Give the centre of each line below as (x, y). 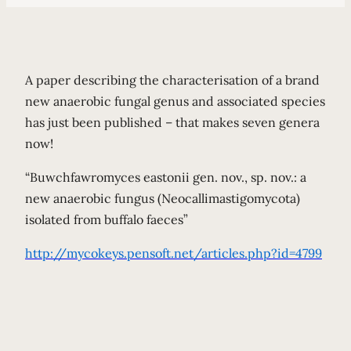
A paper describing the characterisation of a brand (172, 80)
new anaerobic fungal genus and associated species (175, 101)
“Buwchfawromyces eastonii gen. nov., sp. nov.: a (166, 177)
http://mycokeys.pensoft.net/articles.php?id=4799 (174, 253)
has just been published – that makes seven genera (172, 122)
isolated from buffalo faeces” (107, 219)
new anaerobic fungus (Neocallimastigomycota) (163, 198)
